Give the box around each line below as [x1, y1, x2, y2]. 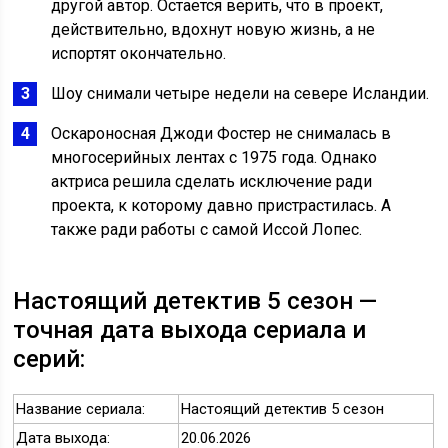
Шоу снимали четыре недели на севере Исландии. [51, 84, 430, 104]
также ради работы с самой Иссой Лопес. [51, 220, 363, 240]
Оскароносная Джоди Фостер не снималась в [51, 124, 392, 144]
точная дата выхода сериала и [13, 316, 367, 345]
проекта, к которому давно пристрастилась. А [51, 196, 392, 216]
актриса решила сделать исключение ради [51, 172, 373, 192]
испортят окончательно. [51, 44, 227, 64]
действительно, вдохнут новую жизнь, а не [51, 20, 376, 40]
